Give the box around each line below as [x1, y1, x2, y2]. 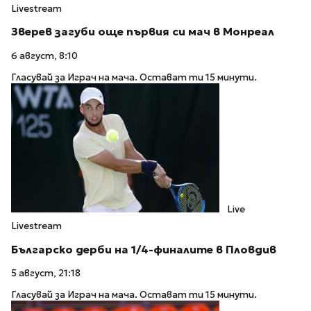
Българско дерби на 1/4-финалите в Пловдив [11, 242, 276, 256]
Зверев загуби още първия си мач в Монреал [11, 25, 274, 39]
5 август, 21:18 [11, 267, 81, 280]
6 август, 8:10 [11, 50, 78, 62]
